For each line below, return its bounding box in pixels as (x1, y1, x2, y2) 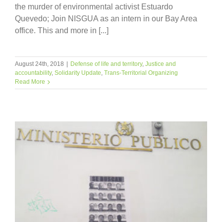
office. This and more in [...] (15, 26, 109, 35)
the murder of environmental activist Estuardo (15, 2, 173, 11)
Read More (15, 78, 45, 85)
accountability (15, 69, 52, 76)
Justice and (145, 60, 176, 67)
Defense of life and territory (70, 60, 142, 67)
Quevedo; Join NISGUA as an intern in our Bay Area (15, 14, 197, 23)
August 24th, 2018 (15, 60, 64, 67)
